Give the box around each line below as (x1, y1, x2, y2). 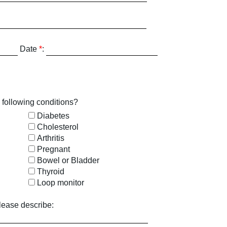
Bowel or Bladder (36, 156, 99, 165)
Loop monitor (36, 178, 84, 187)
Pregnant (36, 145, 70, 154)
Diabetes (36, 111, 69, 120)
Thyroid (36, 167, 64, 176)
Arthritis (36, 134, 64, 142)
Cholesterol (36, 123, 79, 131)
